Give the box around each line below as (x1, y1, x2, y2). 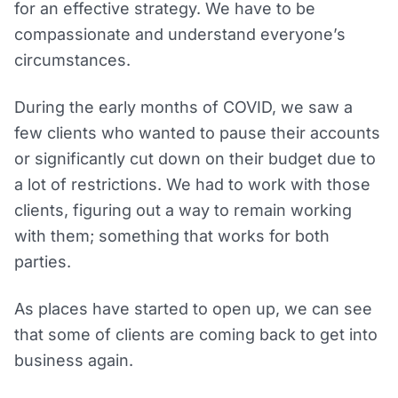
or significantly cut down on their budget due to (14, 149, 376, 169)
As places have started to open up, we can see (14, 299, 372, 319)
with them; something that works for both (14, 227, 330, 246)
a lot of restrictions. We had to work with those (14, 175, 370, 195)
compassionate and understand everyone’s (14, 25, 346, 44)
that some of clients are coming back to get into (14, 325, 378, 345)
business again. (14, 351, 133, 370)
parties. (14, 252, 71, 272)
